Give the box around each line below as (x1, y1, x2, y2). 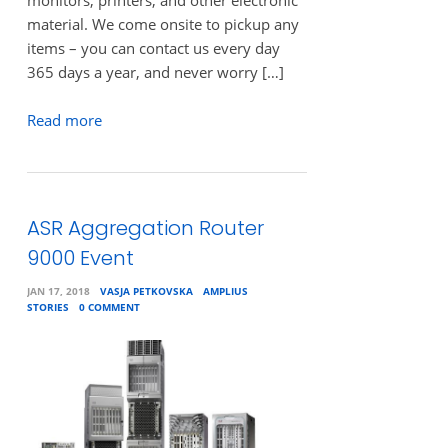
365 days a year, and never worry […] (26, 62, 284, 82)
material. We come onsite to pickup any (26, 14, 299, 34)
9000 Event (26, 244, 134, 273)
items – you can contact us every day (26, 38, 280, 58)
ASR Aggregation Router (26, 214, 264, 243)
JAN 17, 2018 (26, 284, 90, 299)
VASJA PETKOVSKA (99, 284, 193, 299)
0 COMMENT (78, 300, 140, 315)
